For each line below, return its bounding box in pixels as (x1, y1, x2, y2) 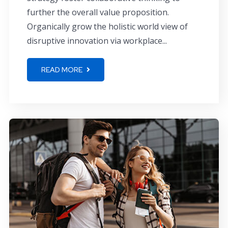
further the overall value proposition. (27, 6, 169, 18)
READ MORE (41, 65, 84, 74)
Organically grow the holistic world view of (27, 20, 188, 32)
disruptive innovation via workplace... (27, 35, 167, 46)
